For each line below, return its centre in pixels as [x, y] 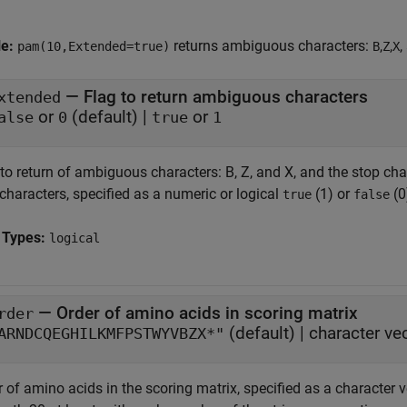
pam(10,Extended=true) [94, 46]
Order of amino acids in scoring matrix [207, 313]
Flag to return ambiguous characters [254, 97]
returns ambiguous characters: [271, 46]
